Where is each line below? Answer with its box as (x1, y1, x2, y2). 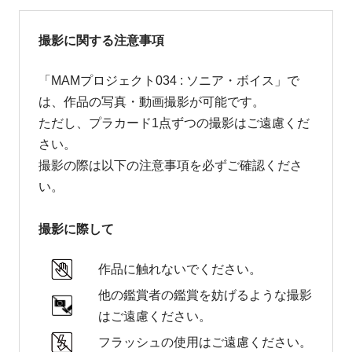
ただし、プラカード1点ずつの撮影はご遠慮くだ (38, 116, 310, 130)
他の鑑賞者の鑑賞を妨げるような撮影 (98, 288, 313, 302)
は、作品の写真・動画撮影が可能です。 (38, 95, 265, 108)
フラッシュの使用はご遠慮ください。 (98, 335, 313, 349)
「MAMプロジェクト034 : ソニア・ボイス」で (38, 74, 299, 87)
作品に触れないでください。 (98, 262, 262, 277)
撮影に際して (38, 222, 114, 236)
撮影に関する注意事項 (38, 34, 164, 48)
